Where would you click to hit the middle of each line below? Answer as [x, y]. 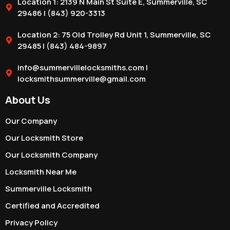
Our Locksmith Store [44, 138]
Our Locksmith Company [51, 155]
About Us [28, 100]
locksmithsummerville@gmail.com [81, 79]
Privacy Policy [31, 222]
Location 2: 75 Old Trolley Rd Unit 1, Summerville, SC [114, 34]
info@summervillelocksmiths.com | [82, 67]
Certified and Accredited [52, 205]
